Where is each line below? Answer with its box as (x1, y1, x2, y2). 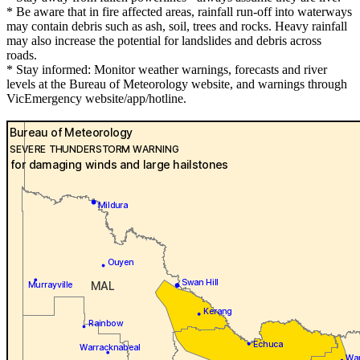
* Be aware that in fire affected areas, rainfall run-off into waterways (6, 5, 352, 19)
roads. (6, 48, 37, 63)
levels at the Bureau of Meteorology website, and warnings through (6, 77, 347, 92)
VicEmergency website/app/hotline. (6, 92, 186, 106)
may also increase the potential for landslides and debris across (6, 34, 321, 48)
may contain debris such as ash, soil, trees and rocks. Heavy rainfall (6, 19, 347, 34)
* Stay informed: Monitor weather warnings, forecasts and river (6, 63, 327, 77)
